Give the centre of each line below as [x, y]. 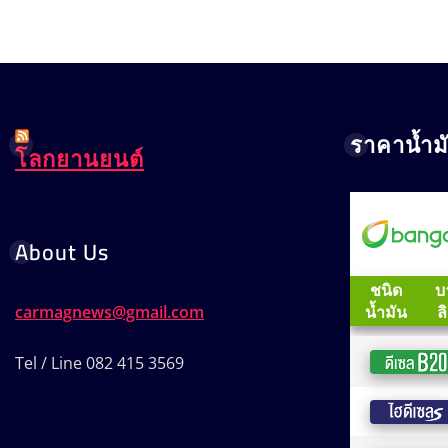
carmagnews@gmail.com [109, 311]
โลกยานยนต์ [79, 158]
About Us [62, 251]
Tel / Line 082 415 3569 [99, 362]
